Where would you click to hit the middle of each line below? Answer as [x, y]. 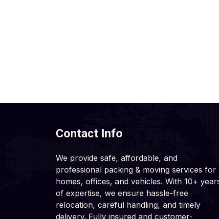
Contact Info [89, 133]
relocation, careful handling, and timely [128, 205]
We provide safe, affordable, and [117, 158]
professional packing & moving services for [136, 170]
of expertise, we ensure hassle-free [122, 193]
